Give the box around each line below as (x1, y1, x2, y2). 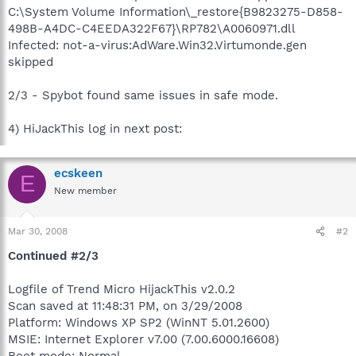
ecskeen (54, 165, 103, 180)
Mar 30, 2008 (8, 226, 68, 237)
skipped (8, 54, 53, 69)
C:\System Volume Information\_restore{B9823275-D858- (8, 4, 343, 19)
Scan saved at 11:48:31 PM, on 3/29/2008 (8, 299, 242, 313)
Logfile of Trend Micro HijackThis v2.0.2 (8, 282, 235, 296)
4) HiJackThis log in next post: (8, 121, 182, 136)
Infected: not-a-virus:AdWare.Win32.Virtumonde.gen (8, 37, 307, 52)
